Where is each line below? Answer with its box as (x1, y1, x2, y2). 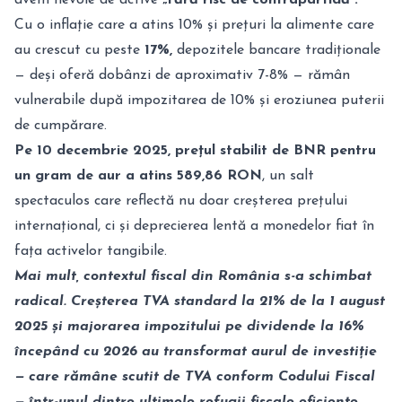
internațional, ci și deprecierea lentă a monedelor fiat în (14, 219, 374, 233)
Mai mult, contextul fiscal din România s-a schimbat (14, 269, 371, 284)
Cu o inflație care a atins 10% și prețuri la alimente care (14, 18, 374, 32)
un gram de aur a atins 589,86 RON (14, 169, 262, 183)
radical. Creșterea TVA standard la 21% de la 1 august (14, 294, 385, 309)
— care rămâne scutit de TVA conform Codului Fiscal (14, 370, 375, 384)
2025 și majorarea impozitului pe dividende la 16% (14, 319, 364, 334)
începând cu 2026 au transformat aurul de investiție (14, 345, 377, 359)
